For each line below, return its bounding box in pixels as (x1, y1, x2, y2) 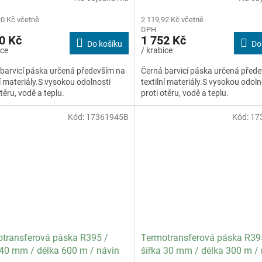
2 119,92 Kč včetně (140, 15, 204, 25)
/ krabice (140, 46, 173, 56)
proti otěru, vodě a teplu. (140, 88, 229, 98)
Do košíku (87, 39, 122, 49)
